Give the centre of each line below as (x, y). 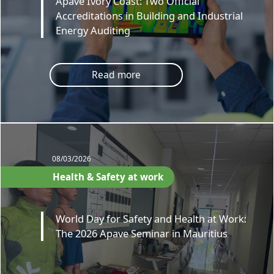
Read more (116, 75)
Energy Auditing (93, 31)
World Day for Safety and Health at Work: (151, 219)
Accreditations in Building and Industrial (150, 16)
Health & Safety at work (108, 176)
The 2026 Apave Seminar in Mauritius (142, 234)
